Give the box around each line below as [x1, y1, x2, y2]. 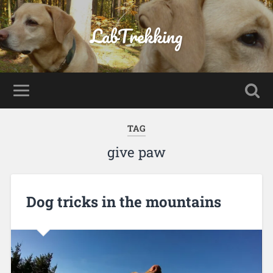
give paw [107, 143, 166, 161]
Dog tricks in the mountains [26, 191, 221, 211]
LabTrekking [90, 21, 183, 51]
